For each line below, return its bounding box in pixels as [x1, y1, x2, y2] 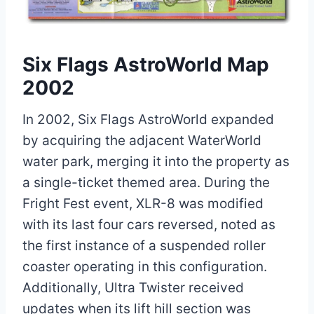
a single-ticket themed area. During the [22, 174, 270, 191]
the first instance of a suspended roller [22, 237, 266, 254]
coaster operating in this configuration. [22, 258, 267, 275]
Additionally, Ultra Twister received [22, 279, 244, 296]
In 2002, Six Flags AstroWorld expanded [22, 111, 274, 128]
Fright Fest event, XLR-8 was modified [22, 195, 264, 212]
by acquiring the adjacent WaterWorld [22, 132, 261, 149]
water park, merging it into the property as [22, 153, 289, 170]
